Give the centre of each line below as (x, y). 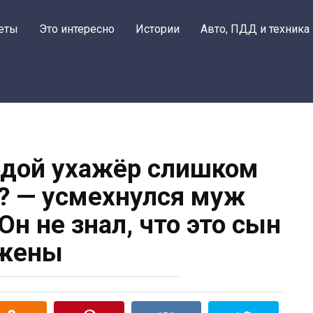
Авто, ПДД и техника (255, 29)
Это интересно (77, 29)
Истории (158, 29)
